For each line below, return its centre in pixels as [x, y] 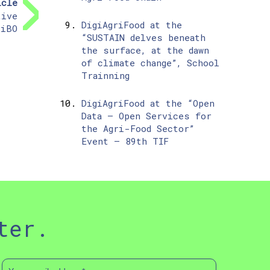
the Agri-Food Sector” [137, 129]
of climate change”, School [150, 63]
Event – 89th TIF [125, 141]
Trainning [105, 76]
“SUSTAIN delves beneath [143, 38]
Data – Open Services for [146, 116]
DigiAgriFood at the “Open [148, 103]
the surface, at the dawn [145, 50]
